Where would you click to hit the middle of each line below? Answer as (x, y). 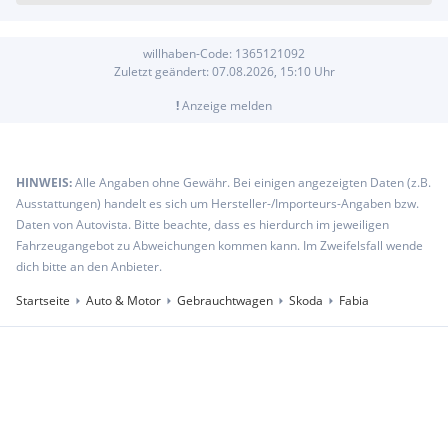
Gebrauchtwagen (225, 300)
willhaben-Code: (189, 53)
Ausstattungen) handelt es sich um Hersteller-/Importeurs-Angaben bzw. (217, 203)
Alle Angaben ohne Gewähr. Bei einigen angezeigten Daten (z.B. (253, 182)
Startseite (43, 300)
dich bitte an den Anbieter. (89, 266)
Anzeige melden (225, 105)
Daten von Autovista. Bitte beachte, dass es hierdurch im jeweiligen (202, 224)
